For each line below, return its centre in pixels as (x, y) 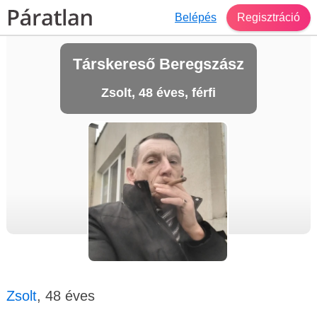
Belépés (196, 17)
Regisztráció (269, 17)
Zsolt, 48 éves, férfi (158, 93)
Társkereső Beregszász (158, 64)
